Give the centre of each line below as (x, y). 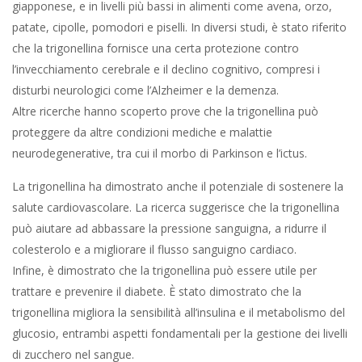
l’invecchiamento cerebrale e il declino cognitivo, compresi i (166, 69)
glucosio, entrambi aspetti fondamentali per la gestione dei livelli (180, 333)
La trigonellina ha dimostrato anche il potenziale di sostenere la (178, 186)
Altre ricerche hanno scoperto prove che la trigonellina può (165, 111)
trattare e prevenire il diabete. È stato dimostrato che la (157, 291)
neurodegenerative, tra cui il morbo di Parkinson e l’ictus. (160, 153)
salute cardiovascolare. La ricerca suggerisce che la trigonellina (176, 207)
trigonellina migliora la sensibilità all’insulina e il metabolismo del (179, 312)
